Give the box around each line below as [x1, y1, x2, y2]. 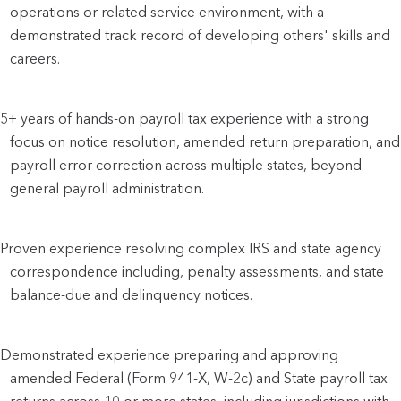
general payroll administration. [10, 179, 205, 197]
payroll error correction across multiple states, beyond [10, 156, 363, 174]
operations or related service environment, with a [10, 3, 325, 21]
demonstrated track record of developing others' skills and [10, 26, 391, 44]
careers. [10, 49, 61, 67]
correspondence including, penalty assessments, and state [10, 262, 385, 280]
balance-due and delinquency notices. [10, 286, 253, 303]
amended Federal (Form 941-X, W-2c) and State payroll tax [10, 369, 388, 387]
